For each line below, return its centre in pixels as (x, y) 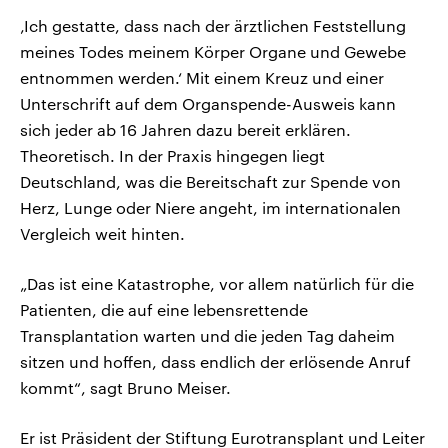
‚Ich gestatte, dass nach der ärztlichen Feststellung (213, 26)
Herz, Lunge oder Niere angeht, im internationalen (210, 208)
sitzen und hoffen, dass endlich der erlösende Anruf (215, 362)
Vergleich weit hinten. (102, 234)
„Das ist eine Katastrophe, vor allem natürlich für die (217, 284)
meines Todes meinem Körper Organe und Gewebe (213, 52)
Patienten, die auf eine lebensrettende (164, 310)
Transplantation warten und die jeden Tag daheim (207, 336)
